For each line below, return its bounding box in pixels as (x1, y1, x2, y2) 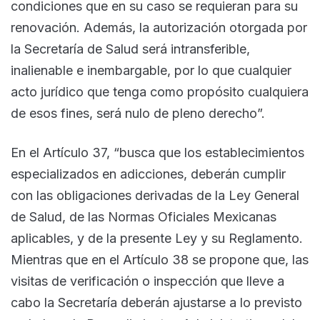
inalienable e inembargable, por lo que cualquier (11, 62, 291, 78)
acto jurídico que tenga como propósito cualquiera (11, 84, 309, 99)
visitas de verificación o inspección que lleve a (11, 273, 284, 289)
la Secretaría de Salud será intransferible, (11, 41, 250, 56)
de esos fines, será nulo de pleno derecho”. (11, 105, 265, 121)
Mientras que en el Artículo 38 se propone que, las (11, 251, 309, 267)
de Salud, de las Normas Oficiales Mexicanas (11, 209, 276, 224)
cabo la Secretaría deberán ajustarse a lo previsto (11, 294, 302, 310)
